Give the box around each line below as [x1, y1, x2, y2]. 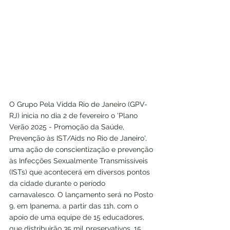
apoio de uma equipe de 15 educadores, [9, 213, 146, 222]
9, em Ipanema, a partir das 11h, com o [9, 202, 140, 210]
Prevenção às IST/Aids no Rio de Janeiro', [9, 134, 149, 143]
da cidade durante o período [9, 179, 107, 188]
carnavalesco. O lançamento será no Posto [9, 190, 155, 199]
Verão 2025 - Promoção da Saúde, [9, 123, 126, 131]
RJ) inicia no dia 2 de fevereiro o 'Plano [9, 111, 140, 120]
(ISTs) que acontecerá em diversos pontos [9, 168, 152, 177]
